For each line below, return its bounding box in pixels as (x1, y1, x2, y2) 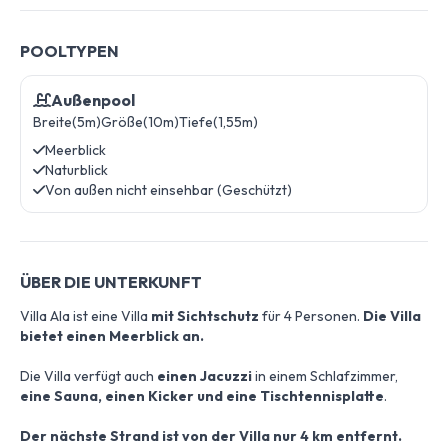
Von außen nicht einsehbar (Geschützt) (45, 181, 292, 199)
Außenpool (51, 90, 135, 110)
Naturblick (45, 161, 108, 179)
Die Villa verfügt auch (20, 367, 157, 385)
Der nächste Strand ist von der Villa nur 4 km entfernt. (20, 427, 402, 445)
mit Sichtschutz (148, 307, 262, 325)
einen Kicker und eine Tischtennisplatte (105, 387, 384, 405)
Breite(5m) (33, 113, 101, 131)
